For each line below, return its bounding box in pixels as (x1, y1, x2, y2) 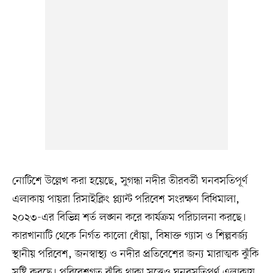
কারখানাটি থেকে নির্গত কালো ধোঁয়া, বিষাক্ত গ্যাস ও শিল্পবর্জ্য (12, 228, 248, 243)
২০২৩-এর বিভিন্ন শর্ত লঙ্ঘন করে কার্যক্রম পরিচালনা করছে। (12, 210, 246, 225)
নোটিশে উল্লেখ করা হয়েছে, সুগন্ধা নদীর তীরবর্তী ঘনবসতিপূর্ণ (12, 173, 247, 188)
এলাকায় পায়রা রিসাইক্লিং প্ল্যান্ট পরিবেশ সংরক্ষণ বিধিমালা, (12, 191, 239, 207)
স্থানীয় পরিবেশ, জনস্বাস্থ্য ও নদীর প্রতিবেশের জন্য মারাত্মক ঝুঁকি (12, 246, 259, 261)
